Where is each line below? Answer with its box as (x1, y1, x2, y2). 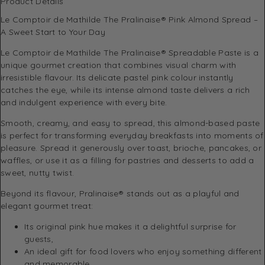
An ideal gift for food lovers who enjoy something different (24, 245, 262, 257)
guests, (24, 233, 53, 244)
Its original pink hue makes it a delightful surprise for (24, 221, 237, 232)
